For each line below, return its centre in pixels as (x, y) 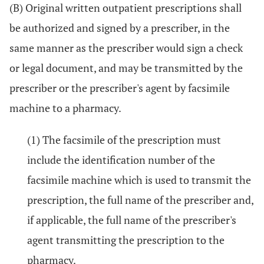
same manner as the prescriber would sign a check (126, 48)
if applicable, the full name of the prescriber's (132, 220)
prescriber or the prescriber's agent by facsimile (120, 88)
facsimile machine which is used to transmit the (139, 180)
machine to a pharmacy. (65, 108)
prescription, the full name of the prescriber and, (140, 200)
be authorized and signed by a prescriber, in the (120, 28)
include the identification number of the (121, 160)
